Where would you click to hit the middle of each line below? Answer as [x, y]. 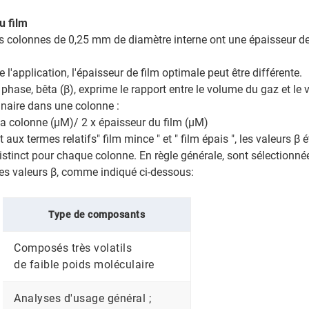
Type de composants [97, 215]
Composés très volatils [73, 248]
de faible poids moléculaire [84, 265]
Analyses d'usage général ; [83, 299]
